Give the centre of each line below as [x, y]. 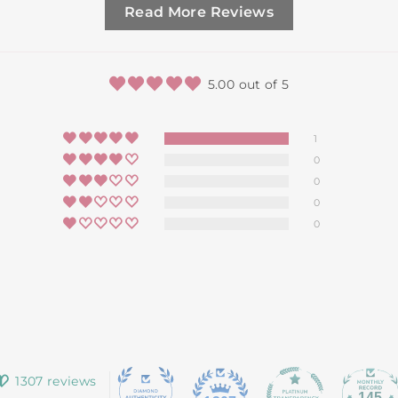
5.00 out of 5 [248, 84]
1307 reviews [56, 381]
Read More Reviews [199, 12]
